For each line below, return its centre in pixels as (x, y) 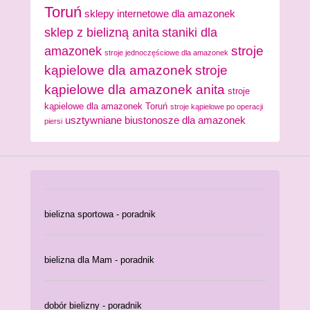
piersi (53, 121)
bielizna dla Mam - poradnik (99, 259)
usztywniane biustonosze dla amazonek (155, 120)
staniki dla (190, 33)
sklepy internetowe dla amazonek (160, 14)
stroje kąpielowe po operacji (217, 107)
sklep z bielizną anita (102, 33)
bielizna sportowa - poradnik (100, 214)
